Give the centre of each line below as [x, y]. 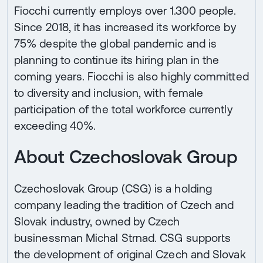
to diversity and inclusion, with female [109, 93]
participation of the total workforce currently [123, 109]
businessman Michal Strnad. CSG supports [123, 238]
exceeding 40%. [55, 126]
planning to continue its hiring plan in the [117, 60]
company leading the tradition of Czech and [124, 205]
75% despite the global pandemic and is [116, 44]
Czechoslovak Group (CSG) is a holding [113, 189]
